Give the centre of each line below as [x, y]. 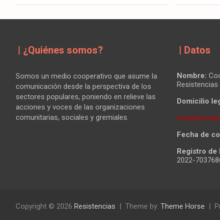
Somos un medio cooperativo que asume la [86, 76]
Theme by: [143, 206]
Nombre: [192, 75]
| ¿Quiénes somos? [60, 50]
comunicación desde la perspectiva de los [83, 86]
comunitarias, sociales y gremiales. [72, 117]
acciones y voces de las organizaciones [80, 107]
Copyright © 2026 [45, 206]
